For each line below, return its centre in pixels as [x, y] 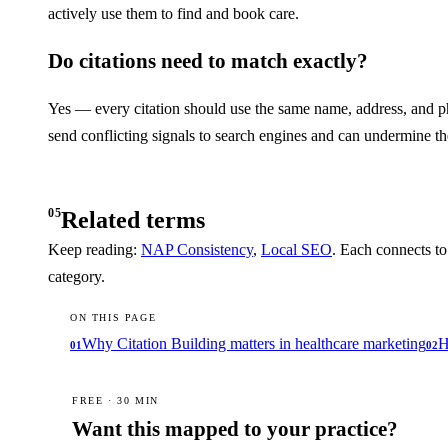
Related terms [133, 220]
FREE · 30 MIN [115, 400]
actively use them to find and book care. [173, 13]
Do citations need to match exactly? [208, 61]
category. [76, 276]
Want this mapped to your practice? [235, 429]
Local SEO [296, 249]
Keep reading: [94, 249]
